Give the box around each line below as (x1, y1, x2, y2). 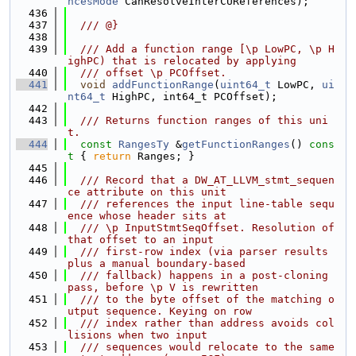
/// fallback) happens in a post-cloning (68, 269, 328, 281)
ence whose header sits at (68, 210, 226, 222)
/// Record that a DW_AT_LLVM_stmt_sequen (68, 174, 335, 186)
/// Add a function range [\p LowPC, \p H (68, 43, 335, 55)
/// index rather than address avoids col (68, 317, 335, 329)
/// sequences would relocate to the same (68, 341, 335, 353)
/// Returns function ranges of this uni (68, 114, 328, 126)
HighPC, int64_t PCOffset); (106, 91, 277, 103)
